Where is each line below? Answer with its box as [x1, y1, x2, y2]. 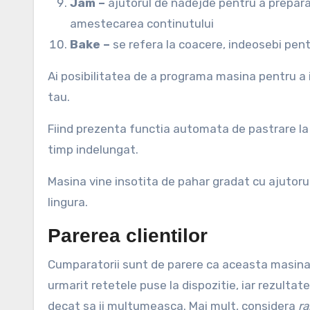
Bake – [70, 37, 113, 51]
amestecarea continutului [70, 17, 214, 30]
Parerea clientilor [48, 225, 208, 246]
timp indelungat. [48, 143, 138, 156]
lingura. [48, 195, 88, 209]
